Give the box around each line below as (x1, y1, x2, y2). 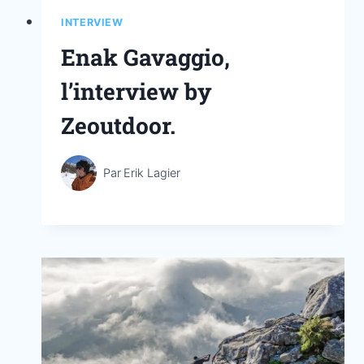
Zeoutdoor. (61, 110, 175, 141)
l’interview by (61, 76, 212, 107)
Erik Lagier (123, 166, 181, 180)
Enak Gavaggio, (61, 42, 230, 73)
